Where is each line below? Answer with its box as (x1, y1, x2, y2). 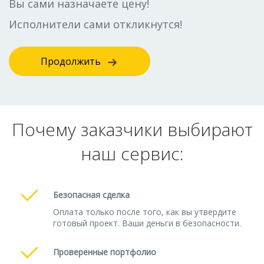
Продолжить (41, 55, 101, 68)
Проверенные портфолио (53, 246, 156, 258)
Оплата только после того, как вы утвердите (53, 206, 236, 217)
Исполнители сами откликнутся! (9, 17, 182, 31)
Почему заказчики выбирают (11, 117, 253, 141)
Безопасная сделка (53, 189, 130, 200)
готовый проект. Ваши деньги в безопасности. (53, 217, 241, 229)
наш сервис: (80, 141, 184, 166)
